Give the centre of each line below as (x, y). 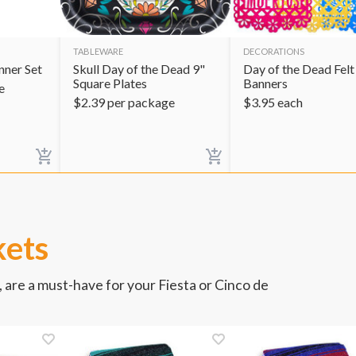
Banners (265, 83)
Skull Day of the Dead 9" (139, 68)
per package (141, 102)
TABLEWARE (98, 51)
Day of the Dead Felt (299, 68)
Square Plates (110, 83)
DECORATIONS (274, 51)
